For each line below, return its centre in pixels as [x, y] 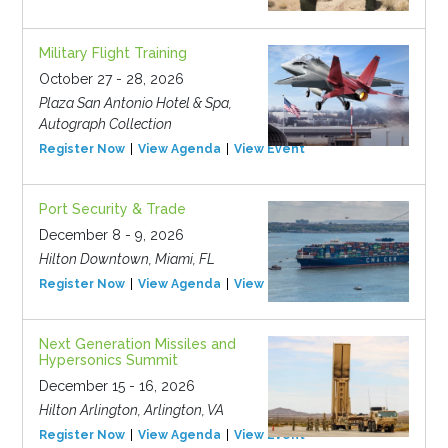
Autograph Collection [105, 124]
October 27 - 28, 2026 [111, 79]
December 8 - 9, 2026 [111, 235]
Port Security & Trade [112, 209]
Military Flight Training [112, 53]
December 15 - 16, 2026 [116, 386]
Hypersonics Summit [108, 360]
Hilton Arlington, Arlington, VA [131, 410]
